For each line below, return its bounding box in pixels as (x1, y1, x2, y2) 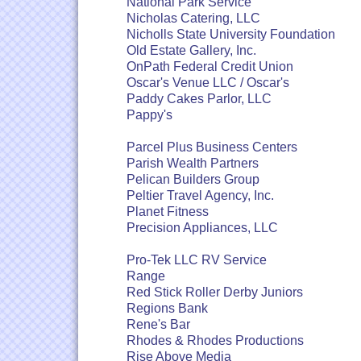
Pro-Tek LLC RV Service (127, 253, 267, 267)
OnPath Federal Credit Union (127, 60, 293, 73)
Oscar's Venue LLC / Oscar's (127, 76, 289, 89)
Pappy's (127, 108, 172, 122)
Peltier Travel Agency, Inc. (127, 189, 274, 202)
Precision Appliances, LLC (127, 221, 278, 234)
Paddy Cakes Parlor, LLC (127, 92, 272, 106)
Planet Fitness (127, 205, 209, 218)
